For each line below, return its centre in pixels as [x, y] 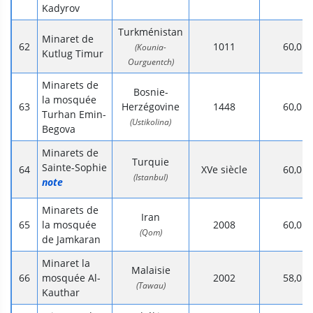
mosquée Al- [71, 278]
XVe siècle [224, 170]
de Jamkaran [71, 240]
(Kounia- [151, 48]
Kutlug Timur [73, 54]
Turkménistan [151, 32]
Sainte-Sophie [74, 168]
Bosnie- [151, 92]
